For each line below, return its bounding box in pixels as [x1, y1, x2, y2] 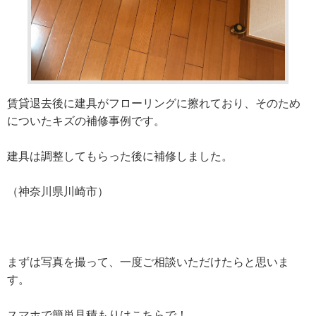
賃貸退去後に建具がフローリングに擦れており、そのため [7, 97, 300, 111]
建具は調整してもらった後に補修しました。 [7, 150, 233, 164]
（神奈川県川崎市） [7, 185, 109, 199]
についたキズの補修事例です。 [7, 114, 165, 128]
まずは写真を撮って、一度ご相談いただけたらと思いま [7, 255, 289, 269]
